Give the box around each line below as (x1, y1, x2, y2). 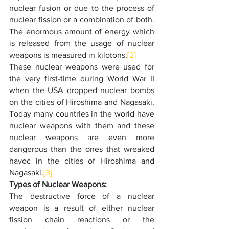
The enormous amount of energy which (9, 27, 154, 36)
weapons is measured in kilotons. (9, 51, 127, 59)
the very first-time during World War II (9, 74, 154, 83)
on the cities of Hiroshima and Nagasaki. (9, 98, 154, 106)
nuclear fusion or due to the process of (9, 4, 154, 12)
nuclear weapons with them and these (9, 121, 154, 130)
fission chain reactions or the (9, 215, 154, 224)
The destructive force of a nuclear (9, 192, 154, 200)
